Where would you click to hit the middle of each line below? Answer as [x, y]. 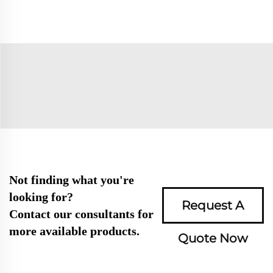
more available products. [74, 231]
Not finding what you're [72, 180]
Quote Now [213, 239]
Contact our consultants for [81, 214]
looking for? [41, 197]
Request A [213, 206]
